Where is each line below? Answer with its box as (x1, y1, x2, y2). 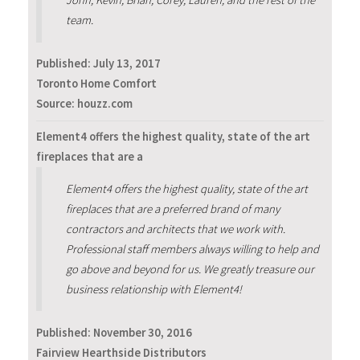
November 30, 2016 (93, 325, 192, 340)
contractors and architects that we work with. (65, 221, 285, 236)
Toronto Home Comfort (36, 76, 157, 92)
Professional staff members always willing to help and (65, 241, 319, 256)
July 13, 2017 (93, 56, 161, 72)
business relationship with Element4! (65, 281, 242, 297)
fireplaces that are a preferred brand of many (65, 201, 280, 216)
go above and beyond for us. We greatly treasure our (65, 261, 314, 276)
